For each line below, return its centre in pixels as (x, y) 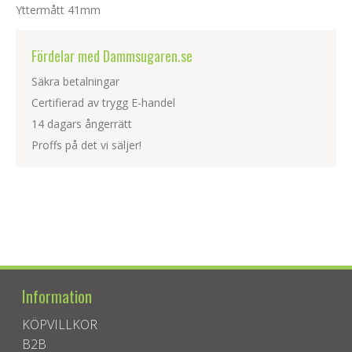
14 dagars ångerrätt (82, 123)
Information (57, 296)
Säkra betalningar (75, 81)
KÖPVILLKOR (60, 324)
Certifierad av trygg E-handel (103, 102)
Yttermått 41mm (58, 9)
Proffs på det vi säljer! (86, 145)
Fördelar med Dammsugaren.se (112, 55)
